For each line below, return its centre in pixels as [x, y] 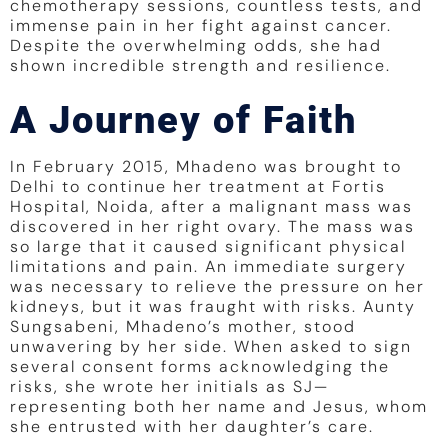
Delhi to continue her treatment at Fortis [198, 187]
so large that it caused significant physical [208, 247]
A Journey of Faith [183, 120]
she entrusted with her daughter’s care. [192, 427]
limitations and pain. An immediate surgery [208, 267]
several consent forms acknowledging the [200, 367]
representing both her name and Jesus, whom [219, 407]
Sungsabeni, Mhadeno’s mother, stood [183, 327]
